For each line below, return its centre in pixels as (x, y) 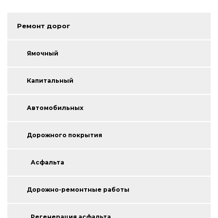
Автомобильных (55, 108)
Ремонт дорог (44, 26)
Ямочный (43, 54)
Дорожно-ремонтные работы (78, 190)
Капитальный (50, 81)
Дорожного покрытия (64, 135)
